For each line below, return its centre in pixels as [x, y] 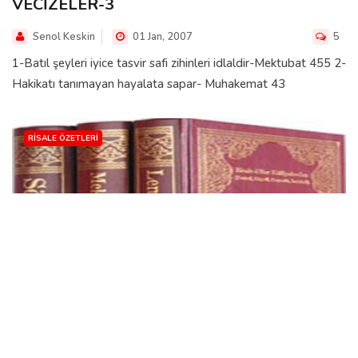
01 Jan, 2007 [161, 36]
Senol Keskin [64, 36]
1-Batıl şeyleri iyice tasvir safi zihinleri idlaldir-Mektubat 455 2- [179, 63]
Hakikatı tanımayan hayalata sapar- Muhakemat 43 [149, 84]
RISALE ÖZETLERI [63, 138]
